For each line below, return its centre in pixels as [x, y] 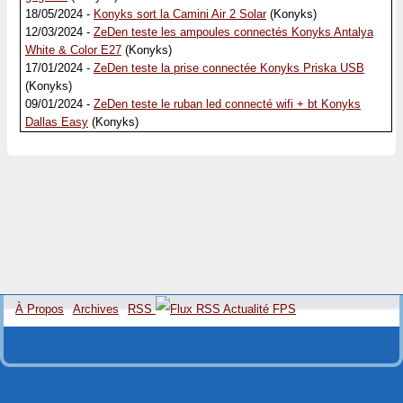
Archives [96, 309]
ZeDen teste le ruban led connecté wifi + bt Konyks [227, 104]
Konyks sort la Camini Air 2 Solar [180, 14]
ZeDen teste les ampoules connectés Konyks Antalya [233, 32]
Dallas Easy [57, 122]
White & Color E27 [73, 50]
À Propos [40, 309]
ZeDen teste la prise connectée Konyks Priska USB [229, 68]
